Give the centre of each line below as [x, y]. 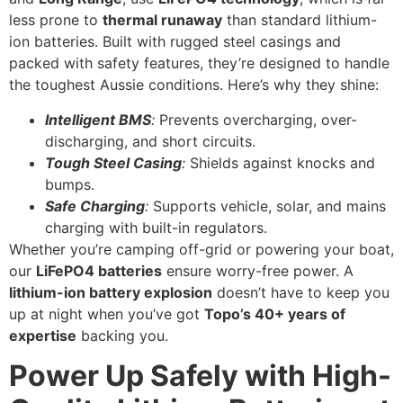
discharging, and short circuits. [150, 141]
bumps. [70, 184]
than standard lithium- [300, 20]
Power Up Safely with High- [200, 376]
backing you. [122, 335]
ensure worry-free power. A [258, 270]
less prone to [56, 20]
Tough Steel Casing [113, 162]
